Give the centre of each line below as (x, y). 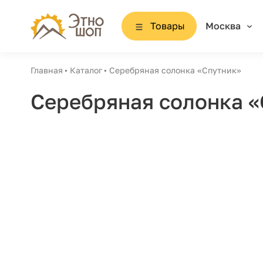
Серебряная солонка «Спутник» (175, 70)
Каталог (86, 70)
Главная (47, 70)
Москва (223, 26)
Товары (167, 26)
